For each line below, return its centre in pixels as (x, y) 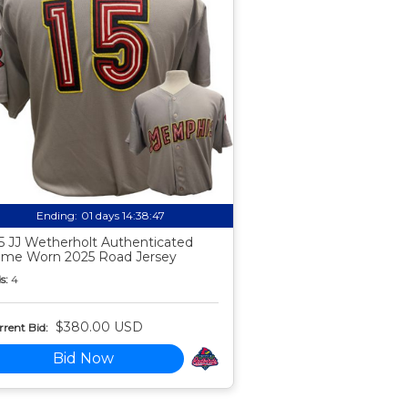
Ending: (56, 216)
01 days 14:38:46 (123, 216)
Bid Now (84, 359)
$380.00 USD (99, 327)
